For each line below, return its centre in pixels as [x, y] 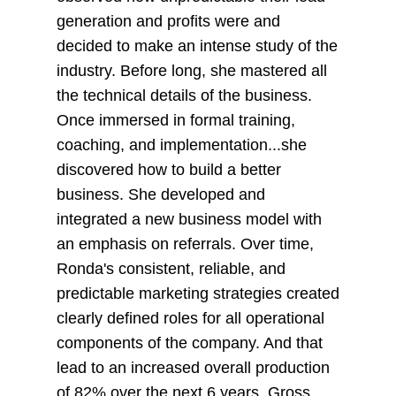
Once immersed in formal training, [175, 121]
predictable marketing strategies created [198, 294]
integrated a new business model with [189, 220]
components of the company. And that [189, 343]
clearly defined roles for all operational [190, 319]
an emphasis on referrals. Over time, [185, 244]
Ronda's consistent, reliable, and [171, 269]
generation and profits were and [168, 22]
